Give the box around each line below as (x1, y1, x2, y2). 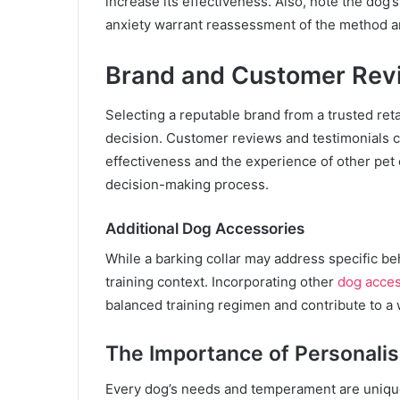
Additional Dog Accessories (105, 220, 304, 238)
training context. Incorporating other (105, 272, 334, 290)
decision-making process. (105, 176, 269, 194)
